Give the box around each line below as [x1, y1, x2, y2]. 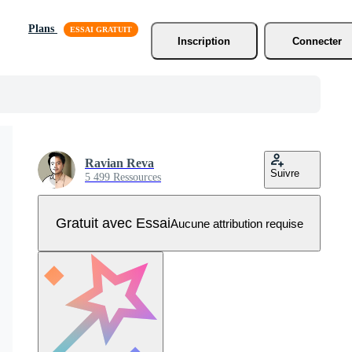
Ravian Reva [85, 156, 154, 170]
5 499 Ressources [85, 171, 161, 183]
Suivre [270, 167, 299, 179]
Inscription [178, 35, 231, 47]
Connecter [292, 35, 343, 47]
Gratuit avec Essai [55, 214, 170, 231]
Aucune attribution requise [170, 216, 303, 230]
